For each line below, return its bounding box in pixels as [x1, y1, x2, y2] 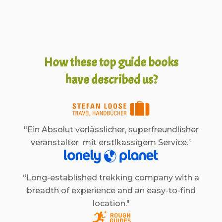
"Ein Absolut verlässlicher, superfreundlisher [23, 125, 199, 134]
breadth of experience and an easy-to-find [26, 186, 196, 195]
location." [92, 199, 130, 208]
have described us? [64, 72, 158, 88]
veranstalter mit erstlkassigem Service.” [30, 138, 192, 147]
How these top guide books [44, 55, 178, 70]
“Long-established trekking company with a [23, 173, 199, 182]
